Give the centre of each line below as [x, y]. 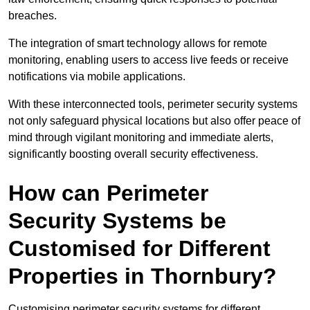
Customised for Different [139, 249]
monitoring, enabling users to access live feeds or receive [148, 60]
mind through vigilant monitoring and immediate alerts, [141, 138]
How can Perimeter [108, 193]
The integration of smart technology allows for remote [138, 44]
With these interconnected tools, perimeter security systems [153, 104]
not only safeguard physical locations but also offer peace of [154, 121]
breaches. [33, 16]
